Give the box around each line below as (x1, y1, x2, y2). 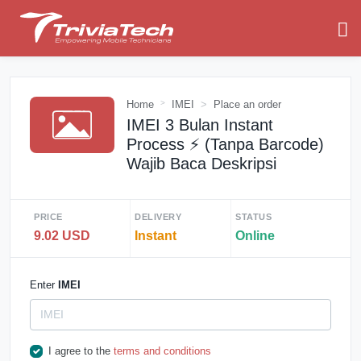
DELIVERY (135, 212, 181, 222)
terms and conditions (113, 345, 211, 357)
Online (235, 229, 275, 243)
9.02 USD (34, 229, 90, 243)
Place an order (214, 98, 281, 110)
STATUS (235, 212, 272, 222)
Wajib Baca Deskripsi (127, 155, 276, 172)
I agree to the (48, 345, 114, 357)
